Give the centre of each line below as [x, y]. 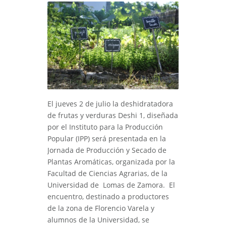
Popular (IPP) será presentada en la [107, 139]
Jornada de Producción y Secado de [107, 150]
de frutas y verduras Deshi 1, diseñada [113, 116]
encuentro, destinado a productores [108, 197]
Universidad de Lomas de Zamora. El [111, 185]
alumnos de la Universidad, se [98, 220]
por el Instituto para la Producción [105, 127]
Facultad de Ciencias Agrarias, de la [107, 174]
